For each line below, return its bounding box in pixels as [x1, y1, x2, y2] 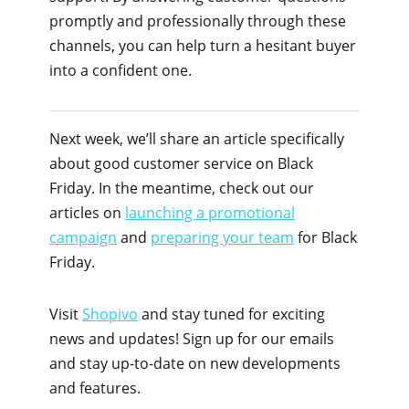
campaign [49, 227, 117, 248]
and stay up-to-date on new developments [49, 353, 341, 374]
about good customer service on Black [49, 153, 313, 174]
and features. [49, 378, 141, 399]
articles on [49, 203, 125, 224]
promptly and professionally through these [49, 11, 346, 32]
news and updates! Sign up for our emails [49, 329, 334, 350]
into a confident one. [49, 60, 192, 81]
